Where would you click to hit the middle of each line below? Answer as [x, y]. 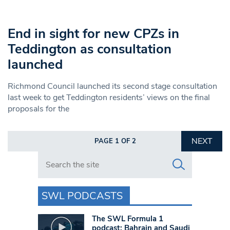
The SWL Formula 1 [128, 219]
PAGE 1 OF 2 [115, 141]
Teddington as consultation [90, 49]
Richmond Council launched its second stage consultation [112, 87]
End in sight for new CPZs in [93, 34]
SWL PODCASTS [82, 196]
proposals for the [39, 109]
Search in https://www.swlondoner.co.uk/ [113, 157]
